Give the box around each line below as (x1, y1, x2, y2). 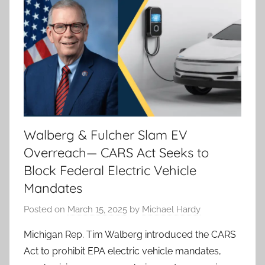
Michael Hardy (142, 203, 201, 215)
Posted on (24, 203, 67, 215)
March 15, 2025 (67, 203, 127, 215)
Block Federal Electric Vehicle (24, 162, 196, 179)
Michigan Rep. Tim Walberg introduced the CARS (24, 228, 236, 240)
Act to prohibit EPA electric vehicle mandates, (24, 245, 221, 257)
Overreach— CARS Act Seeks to (24, 144, 209, 161)
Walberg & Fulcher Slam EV (24, 127, 188, 144)
